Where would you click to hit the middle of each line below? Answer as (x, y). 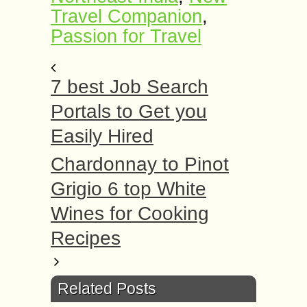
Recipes (86, 238)
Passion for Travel (126, 36)
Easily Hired (102, 136)
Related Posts (107, 288)
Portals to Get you (129, 111)
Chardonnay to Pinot (140, 164)
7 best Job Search (130, 87)
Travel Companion (126, 16)
